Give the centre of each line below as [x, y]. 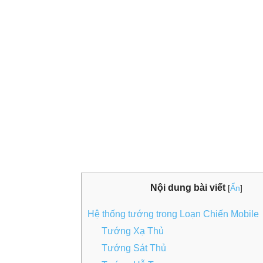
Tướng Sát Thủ [134, 248]
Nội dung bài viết [188, 188]
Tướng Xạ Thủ [133, 231]
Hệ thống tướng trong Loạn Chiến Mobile [173, 214]
